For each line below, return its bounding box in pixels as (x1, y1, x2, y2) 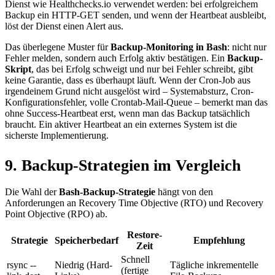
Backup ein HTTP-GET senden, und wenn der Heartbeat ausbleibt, (5, 10, 266, 21)
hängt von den (155, 187, 213, 198)
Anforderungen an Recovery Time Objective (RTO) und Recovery (5, 198, 263, 209)
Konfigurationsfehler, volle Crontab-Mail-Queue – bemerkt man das (5, 97, 268, 108)
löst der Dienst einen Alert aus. (5, 21, 123, 32)
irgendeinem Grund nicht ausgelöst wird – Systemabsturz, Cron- (5, 86, 254, 97)
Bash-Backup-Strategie (59, 187, 155, 198)
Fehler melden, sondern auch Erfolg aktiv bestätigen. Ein (5, 53, 227, 64)
